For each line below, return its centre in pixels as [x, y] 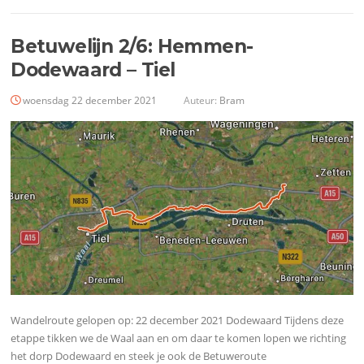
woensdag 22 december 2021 [90, 100]
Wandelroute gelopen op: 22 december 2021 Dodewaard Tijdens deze [178, 320]
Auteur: [201, 100]
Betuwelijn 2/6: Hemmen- [132, 46]
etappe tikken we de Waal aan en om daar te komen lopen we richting [179, 338]
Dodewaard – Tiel [93, 69]
